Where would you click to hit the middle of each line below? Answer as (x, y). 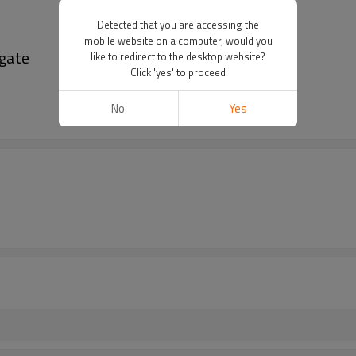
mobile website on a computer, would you (178, 41)
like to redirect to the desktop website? (178, 56)
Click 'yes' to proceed (178, 72)
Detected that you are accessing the (178, 25)
